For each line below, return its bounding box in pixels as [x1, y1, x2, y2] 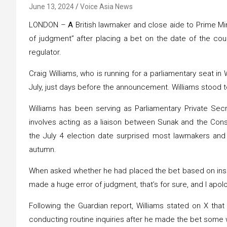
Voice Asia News [80, 2, 133, 11]
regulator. [29, 47, 61, 57]
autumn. [29, 144, 56, 154]
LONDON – [29, 20, 68, 29]
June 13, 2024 [29, 2, 74, 11]
